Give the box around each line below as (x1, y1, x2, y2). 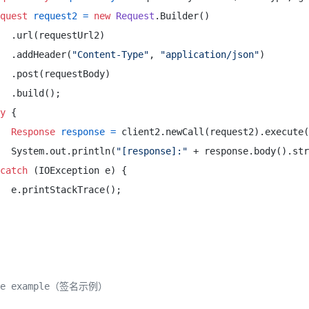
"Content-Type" (72, 49, 149, 60)
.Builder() (154, 10, 215, 21)
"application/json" (160, 49, 259, 60)
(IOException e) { (28, 165, 132, 176)
